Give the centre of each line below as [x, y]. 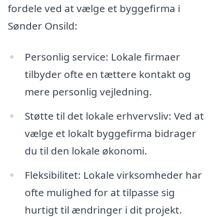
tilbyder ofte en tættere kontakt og [108, 74]
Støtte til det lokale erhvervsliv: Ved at [114, 116]
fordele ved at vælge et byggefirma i [94, 8]
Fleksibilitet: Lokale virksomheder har [113, 175]
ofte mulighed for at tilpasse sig [100, 192]
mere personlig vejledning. [88, 92]
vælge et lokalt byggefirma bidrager [110, 133]
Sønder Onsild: [43, 26]
